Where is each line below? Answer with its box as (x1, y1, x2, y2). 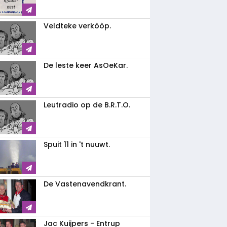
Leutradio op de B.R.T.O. (44, 100, 130, 110)
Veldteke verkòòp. (44, 21, 111, 31)
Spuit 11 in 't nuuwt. (44, 139, 110, 149)
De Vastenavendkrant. (44, 179, 126, 189)
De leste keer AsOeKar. (44, 60, 128, 70)
